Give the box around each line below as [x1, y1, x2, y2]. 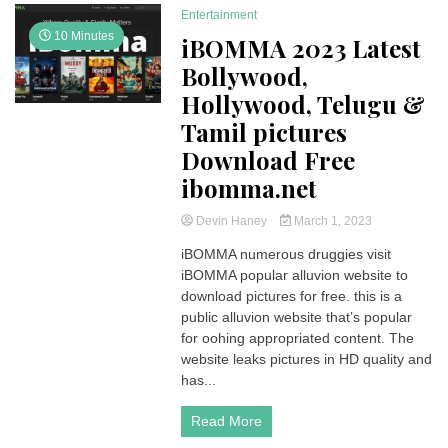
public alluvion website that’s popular [181, 308, 413, 325]
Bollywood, [181, 59, 309, 92]
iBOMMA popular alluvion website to [181, 266, 409, 283]
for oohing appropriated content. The [181, 329, 415, 346]
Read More [191, 412, 263, 429]
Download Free [181, 143, 356, 176]
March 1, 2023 [290, 213, 372, 228]
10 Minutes [51, 28, 114, 43]
